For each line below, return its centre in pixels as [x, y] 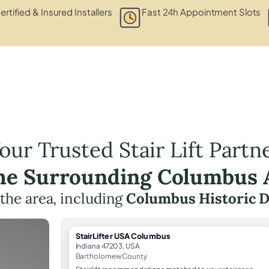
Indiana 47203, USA [107, 246]
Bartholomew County [111, 256]
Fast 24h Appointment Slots [201, 11]
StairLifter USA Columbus [123, 236]
